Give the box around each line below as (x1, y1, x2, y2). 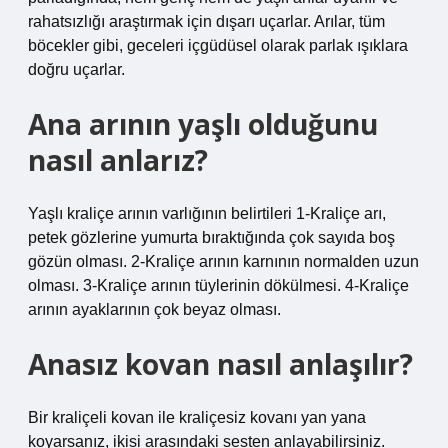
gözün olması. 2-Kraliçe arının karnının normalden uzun (28, 253, 419, 270)
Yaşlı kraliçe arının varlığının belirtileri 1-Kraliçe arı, (28, 205, 386, 222)
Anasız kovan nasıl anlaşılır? (28, 345, 413, 383)
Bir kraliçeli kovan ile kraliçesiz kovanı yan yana (28, 409, 366, 426)
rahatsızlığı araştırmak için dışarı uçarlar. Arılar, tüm (28, 13, 385, 30)
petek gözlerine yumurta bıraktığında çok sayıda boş (28, 229, 395, 246)
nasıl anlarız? (28, 141, 208, 179)
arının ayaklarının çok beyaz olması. (28, 301, 281, 318)
